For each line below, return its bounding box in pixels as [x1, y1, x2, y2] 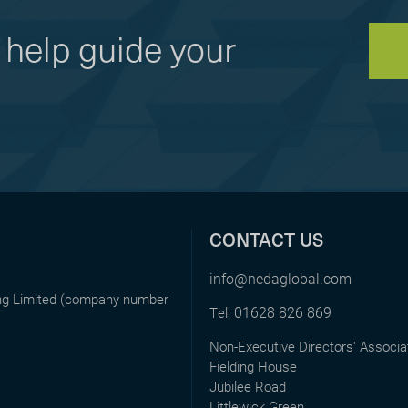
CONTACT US [209, 226, 323, 253]
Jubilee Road [209, 377, 286, 395]
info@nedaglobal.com [209, 269, 352, 288]
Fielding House [209, 357, 297, 375]
